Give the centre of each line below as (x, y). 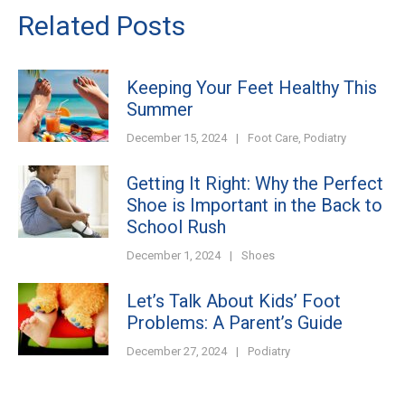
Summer (160, 109)
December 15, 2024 (177, 138)
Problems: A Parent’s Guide (235, 323)
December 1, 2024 (174, 255)
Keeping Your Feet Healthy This (252, 88)
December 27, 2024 (177, 351)
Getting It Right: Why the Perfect (255, 184)
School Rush (176, 227)
